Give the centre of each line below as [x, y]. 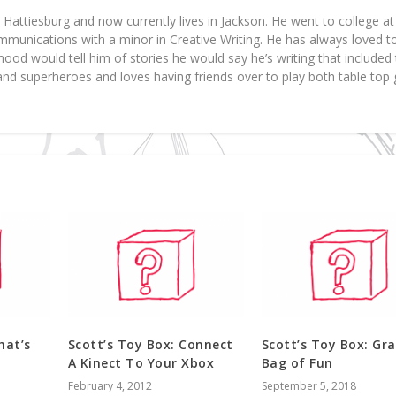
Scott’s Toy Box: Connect [150, 344]
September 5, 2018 [308, 385]
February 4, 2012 [110, 385]
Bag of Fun [297, 362]
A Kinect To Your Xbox [141, 362]
